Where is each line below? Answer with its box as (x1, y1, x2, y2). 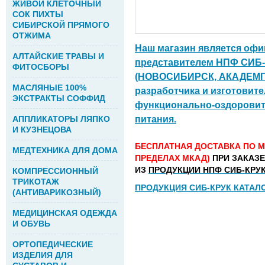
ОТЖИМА (12, 31, 51, 40)
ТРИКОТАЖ (12, 177, 59, 186)
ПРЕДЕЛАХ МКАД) (135, 153, 212, 163)
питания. (135, 114, 176, 124)
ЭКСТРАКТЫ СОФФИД (12, 93, 105, 103)
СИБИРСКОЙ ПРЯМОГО (12, 20, 109, 30)
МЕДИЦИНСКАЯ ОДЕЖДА (12, 208, 117, 218)
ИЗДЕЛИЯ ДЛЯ (12, 250, 73, 260)
